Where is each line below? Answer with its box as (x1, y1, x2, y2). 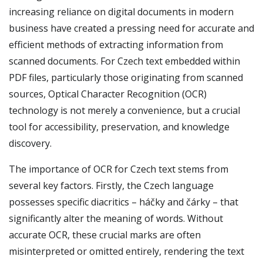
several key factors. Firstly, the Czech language (9, 179, 214, 192)
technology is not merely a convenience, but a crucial (9, 104, 240, 117)
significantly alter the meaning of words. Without (9, 212, 223, 225)
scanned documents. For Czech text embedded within (9, 55, 240, 68)
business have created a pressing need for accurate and (9, 22, 254, 35)
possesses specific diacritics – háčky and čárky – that (9, 195, 238, 208)
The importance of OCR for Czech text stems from (9, 163, 228, 176)
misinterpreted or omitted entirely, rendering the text (9, 245, 244, 258)
